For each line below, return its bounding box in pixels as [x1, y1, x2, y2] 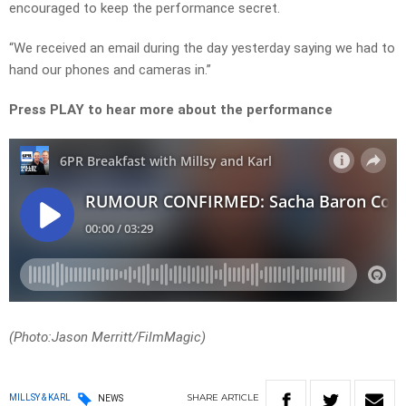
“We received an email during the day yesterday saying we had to [9, 40, 395, 57]
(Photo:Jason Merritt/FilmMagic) [9, 329, 206, 346]
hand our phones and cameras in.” [9, 62, 211, 79]
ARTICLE [221, 391, 259, 404]
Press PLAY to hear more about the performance [9, 101, 336, 119]
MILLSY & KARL [9, 392, 71, 403]
